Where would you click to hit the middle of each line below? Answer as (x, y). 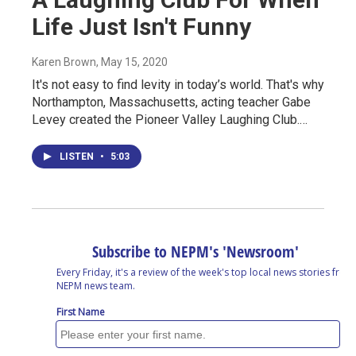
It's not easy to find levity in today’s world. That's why (178, 84)
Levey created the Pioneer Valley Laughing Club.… (170, 119)
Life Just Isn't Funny (141, 26)
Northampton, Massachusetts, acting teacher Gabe (171, 102)
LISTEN (78, 156)
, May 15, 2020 (132, 62)
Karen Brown (64, 62)
